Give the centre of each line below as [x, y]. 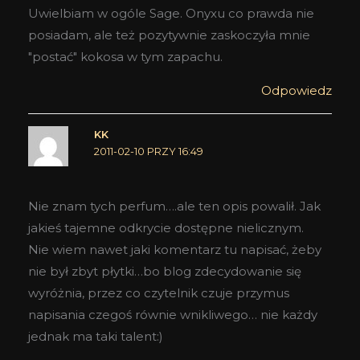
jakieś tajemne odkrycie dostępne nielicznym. [166, 227]
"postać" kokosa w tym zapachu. [125, 57]
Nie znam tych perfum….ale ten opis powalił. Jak [174, 206]
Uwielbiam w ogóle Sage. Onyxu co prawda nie [171, 14]
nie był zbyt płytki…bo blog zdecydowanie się [165, 271]
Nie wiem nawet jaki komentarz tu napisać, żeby [175, 249]
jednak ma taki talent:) [96, 336]
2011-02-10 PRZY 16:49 [148, 152]
